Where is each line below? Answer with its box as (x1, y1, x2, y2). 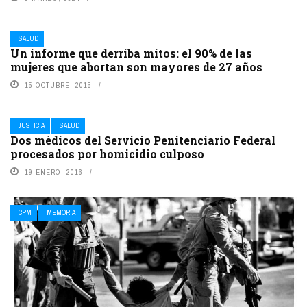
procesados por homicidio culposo (10, 147, 204, 162)
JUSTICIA (19, 121, 45, 131)
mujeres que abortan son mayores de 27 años (10, 60, 262, 75)
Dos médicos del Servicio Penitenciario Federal (10, 133, 275, 148)
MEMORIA (47, 208, 75, 218)
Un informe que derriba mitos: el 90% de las (10, 46, 252, 61)
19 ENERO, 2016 (25, 167, 83, 177)
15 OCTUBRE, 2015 (25, 80, 92, 90)
